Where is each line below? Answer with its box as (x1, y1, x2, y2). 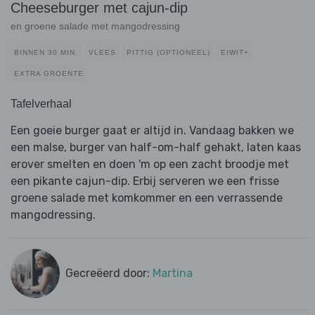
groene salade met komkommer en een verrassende (11, 191, 283, 205)
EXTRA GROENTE (14, 70, 84, 78)
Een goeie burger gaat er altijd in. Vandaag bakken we (11, 124, 294, 138)
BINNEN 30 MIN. (14, 49, 78, 57)
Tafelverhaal (11, 98, 72, 110)
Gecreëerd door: (65, 266, 153, 281)
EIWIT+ (221, 49, 249, 57)
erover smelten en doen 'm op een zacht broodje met (11, 157, 289, 172)
